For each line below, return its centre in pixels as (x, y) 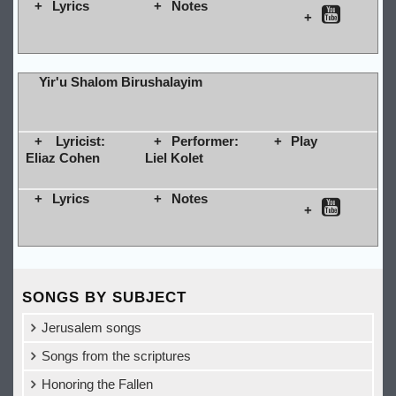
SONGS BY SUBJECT (104, 297)
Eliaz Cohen (62, 157)
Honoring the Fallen (97, 384)
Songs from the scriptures (116, 356)
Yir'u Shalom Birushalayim (120, 81)
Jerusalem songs (91, 327)
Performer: (205, 141)
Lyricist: (78, 141)
